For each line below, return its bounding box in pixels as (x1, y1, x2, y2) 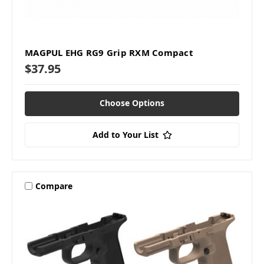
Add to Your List (92, 129, 159, 141)
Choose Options (100, 97, 164, 109)
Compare (35, 180, 72, 192)
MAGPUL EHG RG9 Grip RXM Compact (25, 47, 193, 59)
